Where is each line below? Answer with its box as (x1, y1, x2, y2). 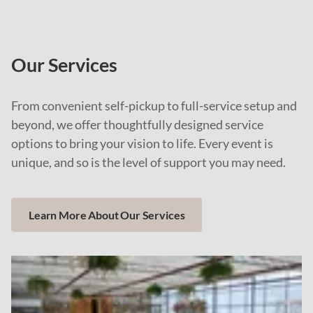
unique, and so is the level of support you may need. (11, 154, 286, 170)
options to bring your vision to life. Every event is (11, 136, 273, 151)
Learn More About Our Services (29, 208, 185, 221)
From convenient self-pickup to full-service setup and (11, 98, 297, 113)
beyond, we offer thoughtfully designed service (11, 117, 263, 132)
